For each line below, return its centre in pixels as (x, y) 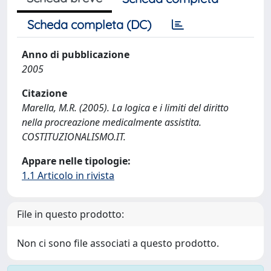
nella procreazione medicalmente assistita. (112, 122)
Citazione (44, 93)
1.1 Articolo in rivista (68, 175)
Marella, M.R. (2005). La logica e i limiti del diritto (125, 108)
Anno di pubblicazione (76, 54)
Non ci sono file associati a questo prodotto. (118, 243)
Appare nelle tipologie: (76, 161)
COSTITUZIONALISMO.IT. (74, 137)
